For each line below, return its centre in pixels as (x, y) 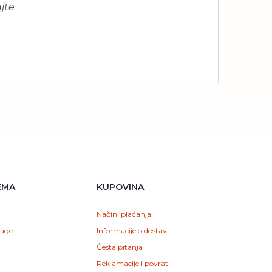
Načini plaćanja (124, 214)
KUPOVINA (120, 187)
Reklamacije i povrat (132, 263)
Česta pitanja (119, 247)
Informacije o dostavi (132, 230)
